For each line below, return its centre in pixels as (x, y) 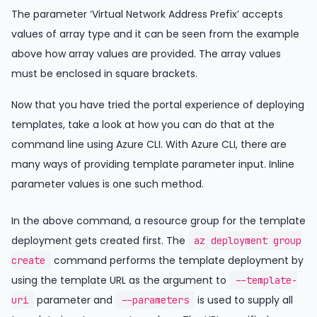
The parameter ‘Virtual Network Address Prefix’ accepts (147, 15)
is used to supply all (244, 300)
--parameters (155, 300)
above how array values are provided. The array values (146, 54)
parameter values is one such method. (108, 184)
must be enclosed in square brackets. (104, 74)
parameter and (75, 300)
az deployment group (248, 241)
